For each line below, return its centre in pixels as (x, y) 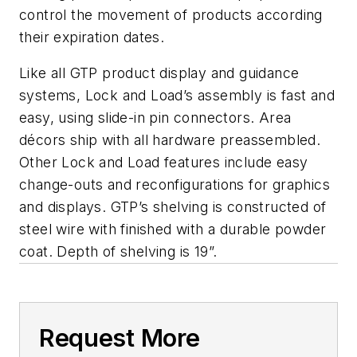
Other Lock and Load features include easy (164, 163)
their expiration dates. (92, 37)
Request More (120, 338)
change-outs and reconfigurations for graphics (175, 185)
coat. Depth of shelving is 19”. (118, 252)
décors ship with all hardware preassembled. (170, 140)
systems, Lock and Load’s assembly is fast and (177, 96)
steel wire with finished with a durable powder (173, 229)
